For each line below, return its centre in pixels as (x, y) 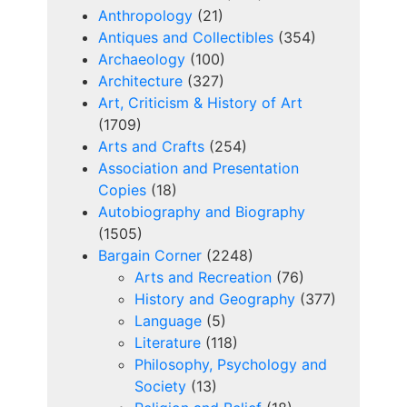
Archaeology (142, 60)
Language (168, 321)
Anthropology (145, 16)
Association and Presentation (199, 169)
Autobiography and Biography (202, 212)
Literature (168, 343)
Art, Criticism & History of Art (200, 103)
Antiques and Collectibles (186, 38)
